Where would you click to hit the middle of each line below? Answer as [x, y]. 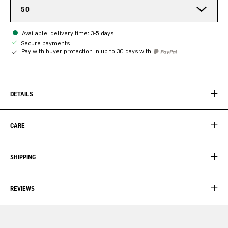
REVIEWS [22, 188]
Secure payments [45, 43]
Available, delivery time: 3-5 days [68, 33]
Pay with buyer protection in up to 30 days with [87, 51]
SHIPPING [23, 157]
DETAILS [22, 94]
